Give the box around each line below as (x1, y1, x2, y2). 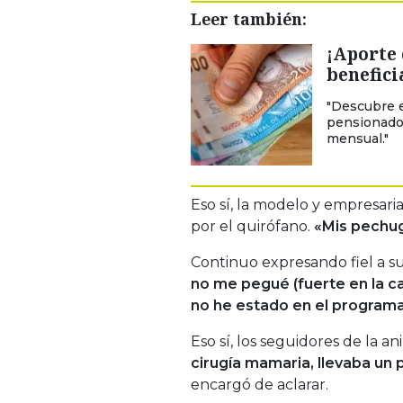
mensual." (327, 130, 389, 147)
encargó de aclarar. (191, 375, 328, 393)
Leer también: (191, 7, 307, 30)
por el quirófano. (191, 217, 310, 235)
